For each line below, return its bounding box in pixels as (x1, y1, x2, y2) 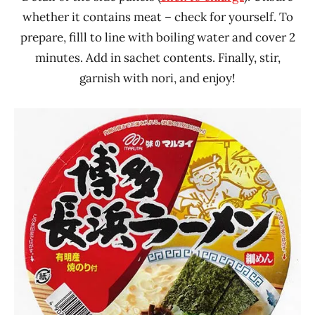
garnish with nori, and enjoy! (79, 70, 236, 86)
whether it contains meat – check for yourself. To (22, 8, 293, 25)
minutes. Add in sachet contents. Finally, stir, (34, 49, 281, 65)
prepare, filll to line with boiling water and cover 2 (20, 29, 295, 45)
